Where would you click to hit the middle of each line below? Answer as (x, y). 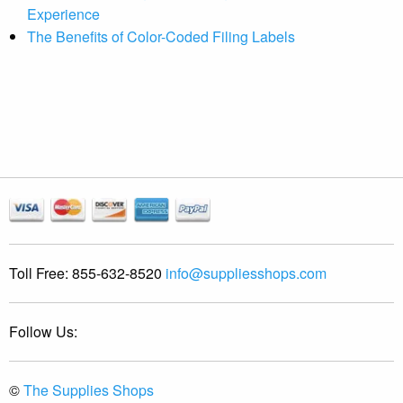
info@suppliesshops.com (246, 273)
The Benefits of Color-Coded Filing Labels (161, 36)
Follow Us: (43, 332)
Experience (63, 13)
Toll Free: (39, 273)
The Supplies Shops (89, 390)
